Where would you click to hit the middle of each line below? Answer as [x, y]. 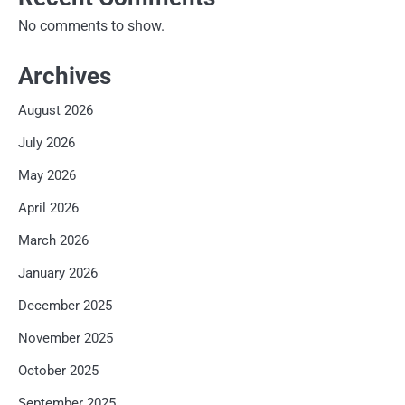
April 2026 [48, 208]
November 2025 [66, 339]
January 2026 [58, 273]
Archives [65, 76]
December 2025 [65, 306]
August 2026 [56, 111]
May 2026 [47, 176]
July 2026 [47, 143]
